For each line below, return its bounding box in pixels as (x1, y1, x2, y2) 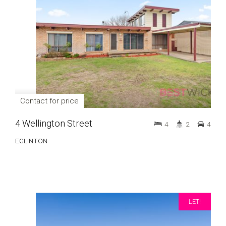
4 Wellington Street (15, 118, 92, 129)
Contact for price (20, 96, 79, 105)
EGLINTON (15, 137, 47, 145)
